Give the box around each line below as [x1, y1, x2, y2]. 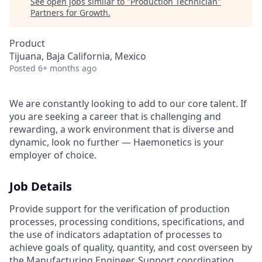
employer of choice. [9, 149, 96, 161]
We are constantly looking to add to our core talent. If [9, 97, 247, 110]
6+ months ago [38, 63, 96, 74]
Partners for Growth [30, 7, 108, 18]
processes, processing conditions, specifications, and [9, 215, 244, 228]
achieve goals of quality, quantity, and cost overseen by [9, 241, 252, 254]
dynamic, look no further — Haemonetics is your [9, 136, 224, 149]
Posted [9, 63, 36, 74]
